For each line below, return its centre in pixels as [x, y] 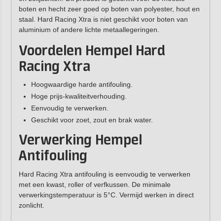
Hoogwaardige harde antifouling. [82, 84]
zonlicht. [31, 205]
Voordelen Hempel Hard [92, 51]
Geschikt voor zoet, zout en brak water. [92, 120]
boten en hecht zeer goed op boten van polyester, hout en [109, 9]
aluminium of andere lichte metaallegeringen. [89, 29]
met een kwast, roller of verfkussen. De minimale [94, 185]
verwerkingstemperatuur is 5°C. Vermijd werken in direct [106, 195]
